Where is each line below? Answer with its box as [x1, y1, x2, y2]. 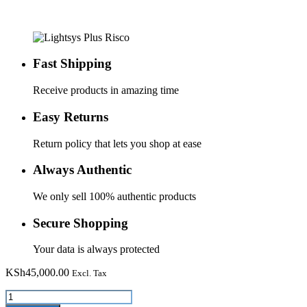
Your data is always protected [33, 243, 160, 256]
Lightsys [5, 289, 42, 302]
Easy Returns [33, 109, 108, 124]
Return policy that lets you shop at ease [33, 137, 201, 149]
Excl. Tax [72, 268, 107, 279]
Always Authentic [33, 162, 132, 177]
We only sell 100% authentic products [33, 190, 196, 202]
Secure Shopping [33, 215, 128, 230]
